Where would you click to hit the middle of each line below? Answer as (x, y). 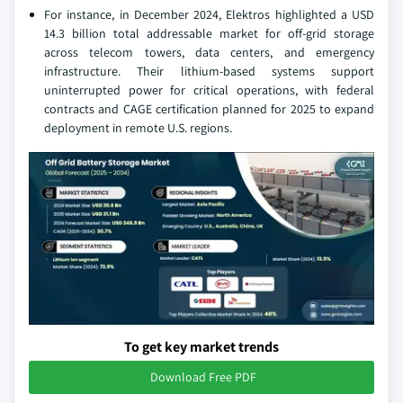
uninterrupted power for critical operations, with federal (209, 90)
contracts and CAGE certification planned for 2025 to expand (209, 109)
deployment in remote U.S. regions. (138, 128)
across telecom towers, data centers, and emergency (209, 52)
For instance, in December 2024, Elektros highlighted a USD (209, 14)
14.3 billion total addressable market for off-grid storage (209, 33)
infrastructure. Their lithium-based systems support (209, 71)
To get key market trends (201, 347)
